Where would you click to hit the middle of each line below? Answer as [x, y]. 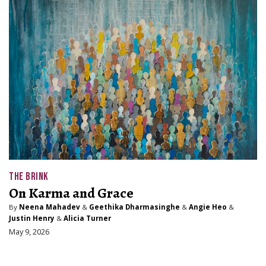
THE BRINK [29, 177]
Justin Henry [32, 218]
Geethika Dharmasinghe [134, 207]
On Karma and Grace [71, 193]
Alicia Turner [87, 218]
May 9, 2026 [29, 232]
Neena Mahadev [50, 207]
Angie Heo [208, 207]
